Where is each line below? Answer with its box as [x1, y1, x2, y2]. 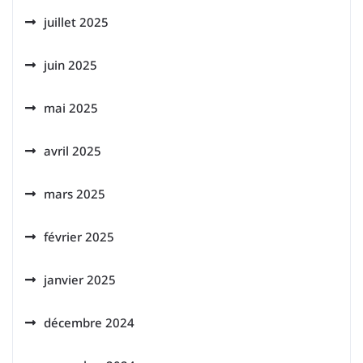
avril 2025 [44, 142, 101, 159]
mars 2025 [44, 185, 105, 202]
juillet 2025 [44, 13, 109, 30]
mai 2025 [44, 99, 98, 116]
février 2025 [44, 228, 114, 245]
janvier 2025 [44, 271, 116, 288]
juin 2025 [44, 56, 97, 73]
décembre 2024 [44, 314, 135, 331]
